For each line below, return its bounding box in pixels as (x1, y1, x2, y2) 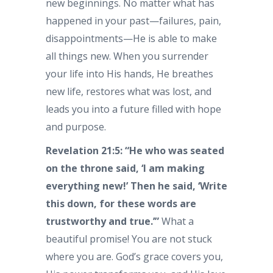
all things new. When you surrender (46, 49, 208, 63)
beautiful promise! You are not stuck (46, 232, 212, 246)
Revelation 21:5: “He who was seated (46, 144, 224, 157)
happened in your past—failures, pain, (46, 14, 221, 27)
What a (159, 214, 194, 228)
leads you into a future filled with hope (46, 102, 221, 116)
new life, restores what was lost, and (46, 85, 211, 98)
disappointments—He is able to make (46, 32, 217, 45)
